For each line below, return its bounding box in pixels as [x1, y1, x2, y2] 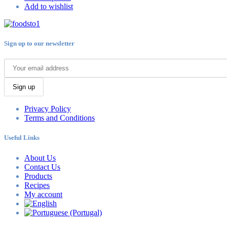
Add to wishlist [24, 2, 73, 11]
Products [24, 171, 52, 180]
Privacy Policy [24, 104, 71, 113]
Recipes [24, 180, 50, 190]
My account [24, 190, 62, 199]
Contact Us [24, 162, 60, 171]
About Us [24, 153, 56, 162]
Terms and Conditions [24, 113, 95, 123]
